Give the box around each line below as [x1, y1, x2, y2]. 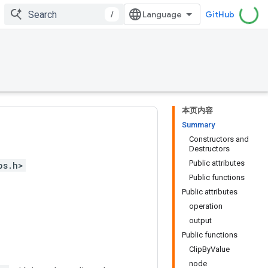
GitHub [205, 9, 234, 20]
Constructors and [189, 135, 249, 144]
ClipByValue [189, 245, 230, 254]
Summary [182, 120, 215, 129]
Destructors [189, 144, 230, 153]
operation [189, 202, 223, 211]
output [189, 216, 212, 225]
